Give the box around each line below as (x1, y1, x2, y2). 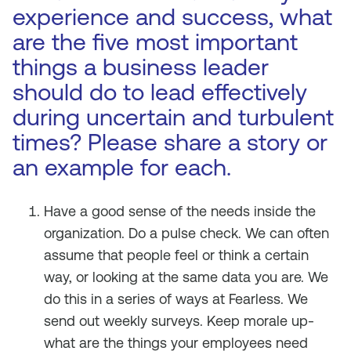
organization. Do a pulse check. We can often (44, 225, 329, 241)
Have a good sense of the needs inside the (44, 203, 316, 219)
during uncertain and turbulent (13, 103, 334, 131)
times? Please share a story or (13, 128, 327, 156)
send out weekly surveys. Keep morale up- (44, 313, 314, 329)
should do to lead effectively (13, 78, 307, 106)
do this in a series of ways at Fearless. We (44, 291, 308, 307)
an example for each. (13, 154, 231, 181)
